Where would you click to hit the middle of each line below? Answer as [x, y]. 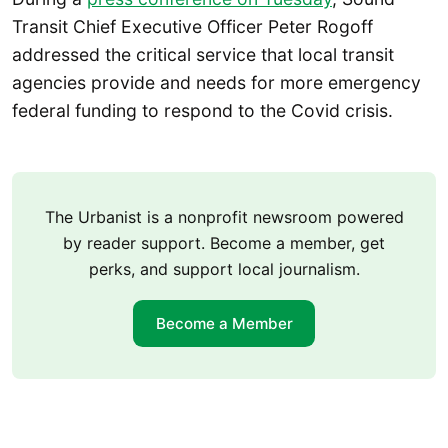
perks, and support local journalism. [224, 269]
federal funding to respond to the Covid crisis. [202, 110]
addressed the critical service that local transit [203, 54]
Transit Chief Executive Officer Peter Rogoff [192, 26]
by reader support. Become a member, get [224, 243]
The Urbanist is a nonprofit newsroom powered [224, 217]
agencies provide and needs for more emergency [216, 82]
